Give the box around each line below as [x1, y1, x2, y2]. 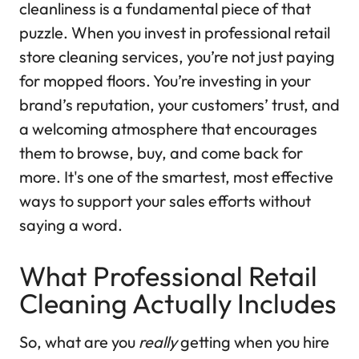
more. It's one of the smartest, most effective [19, 167, 333, 188]
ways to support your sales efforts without [19, 191, 311, 212]
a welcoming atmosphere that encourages [19, 119, 317, 139]
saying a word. [19, 215, 123, 236]
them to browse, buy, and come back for [19, 143, 303, 163]
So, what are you [19, 332, 139, 353]
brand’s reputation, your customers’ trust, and [19, 95, 340, 115]
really [139, 332, 177, 353]
